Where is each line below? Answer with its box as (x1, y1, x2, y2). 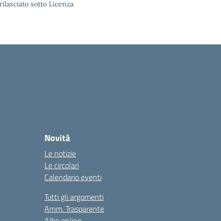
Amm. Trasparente (44, 203, 104, 215)
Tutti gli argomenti (44, 191, 104, 203)
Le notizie (44, 147, 76, 159)
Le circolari (44, 159, 79, 171)
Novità (44, 131, 70, 145)
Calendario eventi (44, 171, 102, 183)
